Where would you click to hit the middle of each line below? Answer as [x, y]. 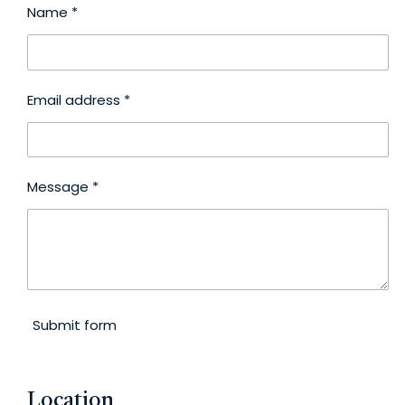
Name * [52, 13]
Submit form [75, 325]
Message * [63, 186]
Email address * [79, 99]
